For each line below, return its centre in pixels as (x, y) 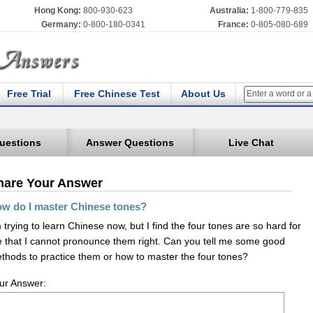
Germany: (61, 24)
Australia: (229, 10)
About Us (203, 94)
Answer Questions (130, 143)
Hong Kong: (57, 10)
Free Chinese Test (117, 94)
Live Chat (251, 143)
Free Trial (29, 94)
